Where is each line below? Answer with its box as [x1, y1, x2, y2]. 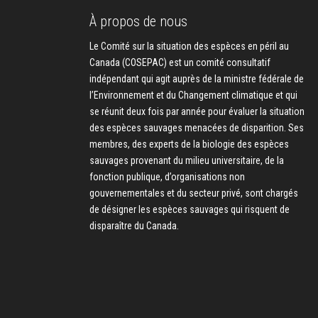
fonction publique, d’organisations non [89, 170, 245, 182]
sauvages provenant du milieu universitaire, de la [89, 154, 284, 166]
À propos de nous [89, 12, 187, 30]
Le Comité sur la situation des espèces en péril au [89, 40, 289, 52]
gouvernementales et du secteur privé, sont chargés [89, 187, 298, 199]
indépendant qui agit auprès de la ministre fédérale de [89, 72, 304, 84]
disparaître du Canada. [89, 219, 179, 231]
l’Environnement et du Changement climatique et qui [89, 89, 297, 101]
